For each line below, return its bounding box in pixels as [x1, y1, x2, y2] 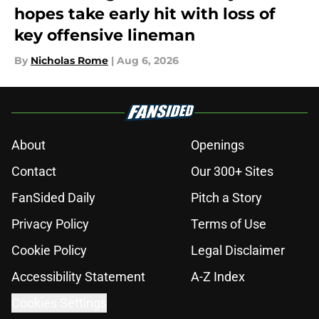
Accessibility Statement [11, 269, 145, 285]
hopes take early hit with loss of [14, 4, 276, 24]
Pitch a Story [191, 190, 262, 206]
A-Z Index [191, 269, 245, 285]
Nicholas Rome [31, 54, 108, 68]
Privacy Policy [11, 216, 89, 232]
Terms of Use [191, 216, 266, 232]
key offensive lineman [14, 26, 195, 46]
